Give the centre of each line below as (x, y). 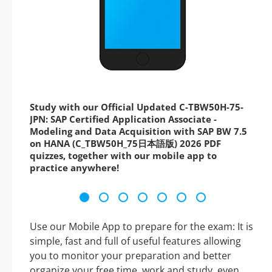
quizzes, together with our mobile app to (123, 156)
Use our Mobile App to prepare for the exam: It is (141, 227)
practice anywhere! (74, 168)
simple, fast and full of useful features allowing (135, 241)
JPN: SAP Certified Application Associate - (123, 119)
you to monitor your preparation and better (131, 256)
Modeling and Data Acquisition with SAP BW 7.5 (138, 131)
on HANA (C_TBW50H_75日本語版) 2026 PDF (125, 144)
